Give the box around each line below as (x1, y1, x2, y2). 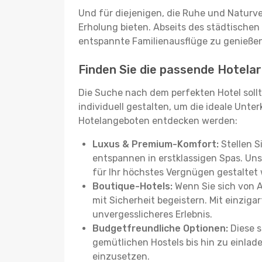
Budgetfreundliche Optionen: (92, 223, 228, 234)
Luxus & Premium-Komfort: (92, 139, 219, 150)
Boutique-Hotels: (92, 181, 173, 192)
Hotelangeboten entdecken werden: (78, 115, 237, 126)
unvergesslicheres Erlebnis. (92, 209, 212, 220)
